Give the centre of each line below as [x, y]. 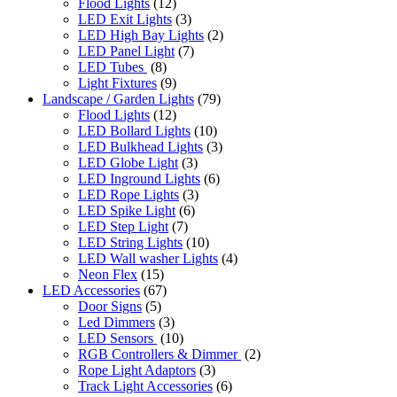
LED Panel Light [126, 51]
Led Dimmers [117, 323]
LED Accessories [91, 291]
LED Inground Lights [139, 179]
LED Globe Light [128, 163]
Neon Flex [108, 275]
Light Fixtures [117, 83]
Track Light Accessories [145, 386]
